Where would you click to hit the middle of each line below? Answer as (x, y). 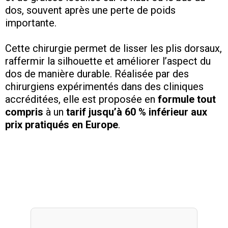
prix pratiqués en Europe (62, 125)
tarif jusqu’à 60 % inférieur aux (137, 112)
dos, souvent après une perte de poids (90, 10)
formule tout (187, 99)
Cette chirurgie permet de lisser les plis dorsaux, (113, 49)
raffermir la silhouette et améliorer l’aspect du (108, 61)
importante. (31, 23)
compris (24, 112)
